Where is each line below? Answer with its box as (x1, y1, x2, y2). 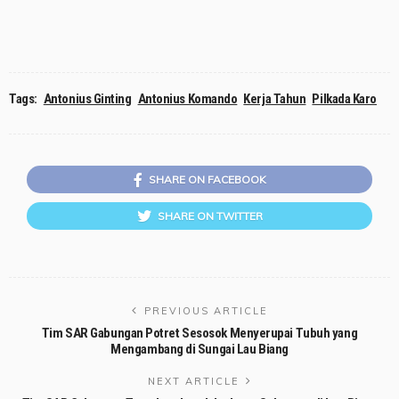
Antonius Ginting (43, 91, 132, 108)
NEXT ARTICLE (147, 375, 240, 388)
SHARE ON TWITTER (157, 209, 263, 224)
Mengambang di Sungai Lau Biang (110, 341, 289, 358)
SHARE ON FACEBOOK (148, 173, 266, 187)
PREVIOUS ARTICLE (143, 305, 268, 318)
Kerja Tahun (243, 91, 306, 108)
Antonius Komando (137, 91, 238, 108)
